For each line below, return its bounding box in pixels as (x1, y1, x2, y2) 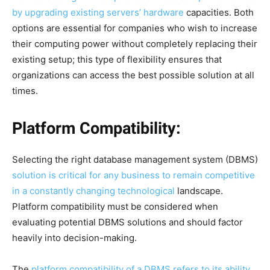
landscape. (175, 184, 223, 196)
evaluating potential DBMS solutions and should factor (12, 216, 243, 228)
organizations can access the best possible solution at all (12, 69, 254, 81)
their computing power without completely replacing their (12, 37, 257, 49)
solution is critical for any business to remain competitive (12, 169, 255, 181)
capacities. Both (184, 6, 254, 18)
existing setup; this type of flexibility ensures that (12, 53, 222, 65)
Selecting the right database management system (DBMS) (12, 153, 258, 165)
